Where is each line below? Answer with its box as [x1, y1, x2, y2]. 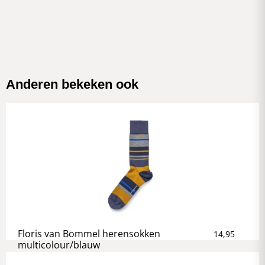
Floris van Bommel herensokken [18, 227, 160, 240]
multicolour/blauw [18, 238, 100, 251]
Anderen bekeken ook [6, 76, 138, 92]
